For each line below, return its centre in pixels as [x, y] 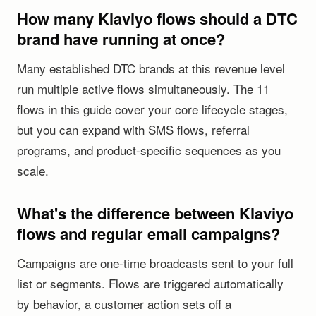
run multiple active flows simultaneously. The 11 [143, 89]
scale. [33, 170]
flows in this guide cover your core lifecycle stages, [152, 109]
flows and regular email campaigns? [148, 233]
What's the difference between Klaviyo [155, 213]
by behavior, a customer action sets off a [124, 304]
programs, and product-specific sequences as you [149, 150]
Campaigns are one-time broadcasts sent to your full [155, 263]
